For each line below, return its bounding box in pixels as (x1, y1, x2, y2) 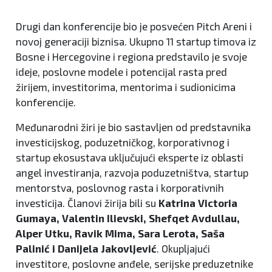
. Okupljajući (157, 242, 210, 254)
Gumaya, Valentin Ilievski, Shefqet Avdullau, (16, 211, 240, 224)
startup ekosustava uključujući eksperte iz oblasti (16, 151, 243, 163)
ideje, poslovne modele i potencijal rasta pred (16, 65, 227, 78)
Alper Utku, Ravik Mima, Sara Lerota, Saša (16, 226, 225, 239)
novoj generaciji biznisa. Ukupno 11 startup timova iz (16, 35, 256, 47)
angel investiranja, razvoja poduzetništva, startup (16, 166, 248, 178)
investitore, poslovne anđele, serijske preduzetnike (16, 257, 253, 270)
